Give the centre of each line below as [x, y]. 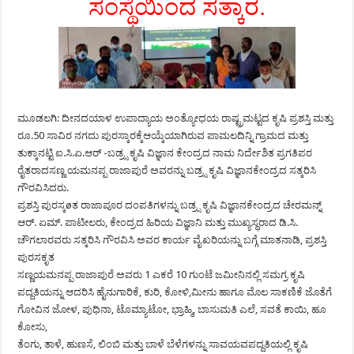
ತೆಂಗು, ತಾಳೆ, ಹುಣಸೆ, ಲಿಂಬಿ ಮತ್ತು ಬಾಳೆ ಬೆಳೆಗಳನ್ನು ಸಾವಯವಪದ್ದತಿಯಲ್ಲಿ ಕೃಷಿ [163, 344]
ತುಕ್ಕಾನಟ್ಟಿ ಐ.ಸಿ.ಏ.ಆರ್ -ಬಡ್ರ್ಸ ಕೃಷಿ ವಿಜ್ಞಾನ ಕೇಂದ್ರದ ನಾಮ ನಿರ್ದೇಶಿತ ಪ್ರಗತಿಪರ [165, 153]
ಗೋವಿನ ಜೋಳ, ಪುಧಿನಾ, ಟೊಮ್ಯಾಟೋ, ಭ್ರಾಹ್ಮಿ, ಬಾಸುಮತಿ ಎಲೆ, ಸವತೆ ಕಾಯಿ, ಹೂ [172, 309]
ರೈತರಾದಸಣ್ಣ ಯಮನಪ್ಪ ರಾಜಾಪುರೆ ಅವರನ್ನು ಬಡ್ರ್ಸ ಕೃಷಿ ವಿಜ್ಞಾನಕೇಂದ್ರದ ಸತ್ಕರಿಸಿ [167, 170]
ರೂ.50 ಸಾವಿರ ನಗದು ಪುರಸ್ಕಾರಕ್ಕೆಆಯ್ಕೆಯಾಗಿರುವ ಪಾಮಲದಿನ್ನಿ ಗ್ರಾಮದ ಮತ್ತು [163, 135]
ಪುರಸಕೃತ [36, 257]
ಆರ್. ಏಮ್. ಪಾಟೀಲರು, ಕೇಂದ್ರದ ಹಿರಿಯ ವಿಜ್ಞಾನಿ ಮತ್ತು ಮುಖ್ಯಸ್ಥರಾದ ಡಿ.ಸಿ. [158, 222]
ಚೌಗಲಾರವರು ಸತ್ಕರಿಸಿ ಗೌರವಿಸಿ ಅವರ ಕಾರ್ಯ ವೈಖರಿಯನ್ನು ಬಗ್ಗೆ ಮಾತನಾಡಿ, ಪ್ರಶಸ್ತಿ [172, 239]
